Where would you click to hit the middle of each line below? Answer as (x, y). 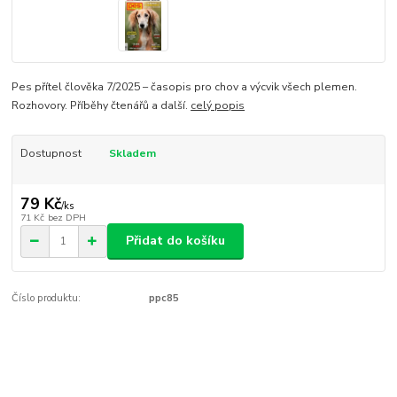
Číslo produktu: (47, 298)
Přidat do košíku (175, 241)
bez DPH (66, 217)
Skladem (132, 154)
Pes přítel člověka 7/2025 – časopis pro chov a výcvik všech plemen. (185, 87)
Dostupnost (51, 154)
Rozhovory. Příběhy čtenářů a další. (101, 106)
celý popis (218, 106)
